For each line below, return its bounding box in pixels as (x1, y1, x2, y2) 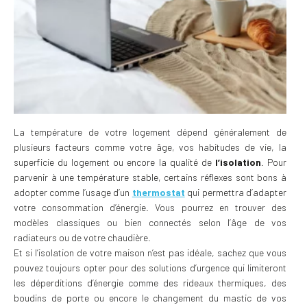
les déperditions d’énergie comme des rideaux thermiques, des (14, 276, 286, 288)
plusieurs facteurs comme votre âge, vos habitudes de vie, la (14, 140, 286, 153)
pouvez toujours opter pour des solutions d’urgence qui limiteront (14, 261, 286, 273)
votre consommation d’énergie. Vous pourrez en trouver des (14, 201, 286, 213)
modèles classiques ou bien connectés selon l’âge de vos (14, 216, 286, 228)
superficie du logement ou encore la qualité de (14, 156, 215, 168)
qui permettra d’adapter (184, 186, 287, 198)
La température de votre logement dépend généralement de (14, 125, 286, 138)
